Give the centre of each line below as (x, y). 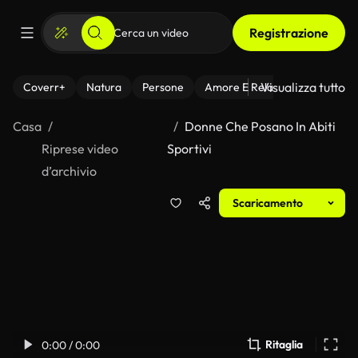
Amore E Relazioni (250, 87)
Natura (104, 87)
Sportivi (189, 149)
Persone (163, 87)
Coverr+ (44, 87)
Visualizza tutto (303, 87)
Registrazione (289, 33)
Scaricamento (268, 203)
